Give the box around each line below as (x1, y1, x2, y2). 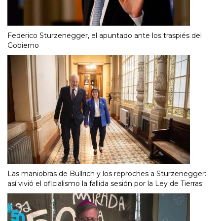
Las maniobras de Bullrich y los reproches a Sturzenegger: (7, 169, 206, 179)
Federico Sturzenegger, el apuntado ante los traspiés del (7, 31, 202, 40)
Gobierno (7, 41, 39, 50)
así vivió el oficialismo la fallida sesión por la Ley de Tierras (7, 179, 202, 188)
